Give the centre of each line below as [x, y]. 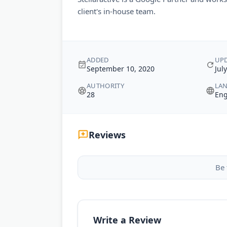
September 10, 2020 [121, 69]
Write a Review [127, 220]
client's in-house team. [117, 11]
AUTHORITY [105, 86]
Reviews [107, 135]
